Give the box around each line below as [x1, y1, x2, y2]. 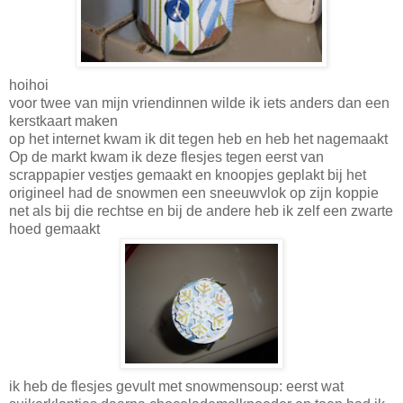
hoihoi [9, 76, 49, 93]
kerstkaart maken [9, 112, 118, 129]
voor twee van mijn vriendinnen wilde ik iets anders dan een [9, 94, 390, 111]
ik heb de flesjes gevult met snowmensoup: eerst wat [9, 378, 344, 394]
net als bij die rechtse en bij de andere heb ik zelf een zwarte [9, 202, 393, 219]
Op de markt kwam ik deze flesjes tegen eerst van [9, 148, 324, 165]
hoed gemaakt [9, 220, 100, 237]
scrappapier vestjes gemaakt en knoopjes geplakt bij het [9, 166, 366, 183]
